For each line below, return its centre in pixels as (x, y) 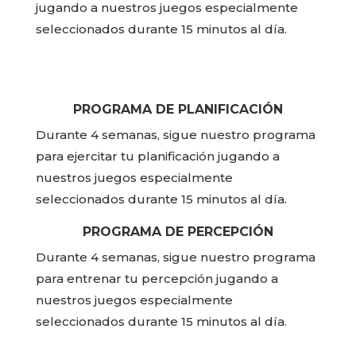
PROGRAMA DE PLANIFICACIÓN (178, 110)
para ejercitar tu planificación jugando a (157, 157)
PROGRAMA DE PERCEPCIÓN (178, 232)
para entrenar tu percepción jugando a (157, 279)
